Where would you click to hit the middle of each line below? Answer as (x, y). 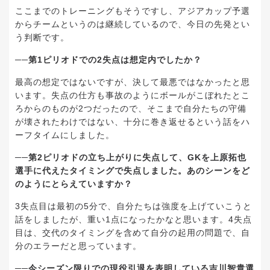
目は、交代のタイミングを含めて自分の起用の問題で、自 (133, 233)
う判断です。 (42, 38)
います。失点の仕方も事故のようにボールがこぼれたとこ (133, 96)
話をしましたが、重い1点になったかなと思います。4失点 (133, 220)
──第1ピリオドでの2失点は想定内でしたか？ (108, 60)
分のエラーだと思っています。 (78, 246)
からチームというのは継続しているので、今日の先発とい (133, 24)
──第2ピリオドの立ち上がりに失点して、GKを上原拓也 (131, 158)
